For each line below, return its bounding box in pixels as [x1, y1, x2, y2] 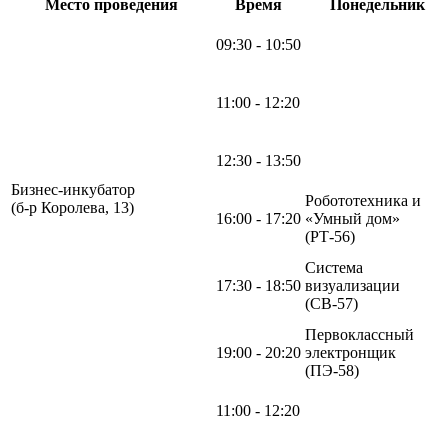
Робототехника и [305, 191, 421, 209]
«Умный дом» [305, 209, 400, 227]
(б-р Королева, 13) [11, 198, 134, 216]
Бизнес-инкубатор [11, 180, 135, 198]
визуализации [305, 276, 400, 294]
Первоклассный [305, 325, 414, 343]
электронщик [305, 343, 396, 361]
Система [305, 258, 363, 276]
